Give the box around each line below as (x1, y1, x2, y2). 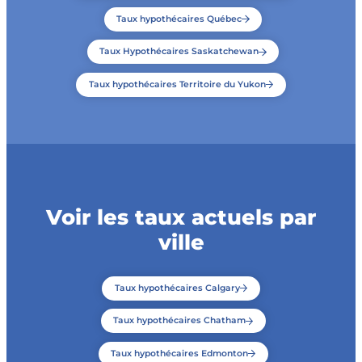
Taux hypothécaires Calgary (114, 282, 240, 293)
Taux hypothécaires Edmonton (110, 347, 248, 359)
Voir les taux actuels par (46, 204, 316, 229)
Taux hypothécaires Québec (116, 13, 242, 24)
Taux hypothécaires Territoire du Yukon (88, 78, 266, 90)
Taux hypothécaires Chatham (112, 315, 246, 326)
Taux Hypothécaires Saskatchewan (99, 46, 259, 57)
